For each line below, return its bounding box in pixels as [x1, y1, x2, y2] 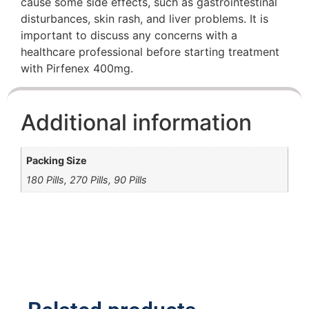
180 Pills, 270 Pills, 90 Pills [26, 173, 148, 186]
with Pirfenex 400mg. [21, 61, 133, 76]
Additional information [21, 109, 252, 137]
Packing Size [26, 154, 88, 166]
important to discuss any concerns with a [21, 28, 237, 43]
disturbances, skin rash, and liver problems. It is [21, 12, 268, 26]
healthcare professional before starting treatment [21, 45, 279, 59]
